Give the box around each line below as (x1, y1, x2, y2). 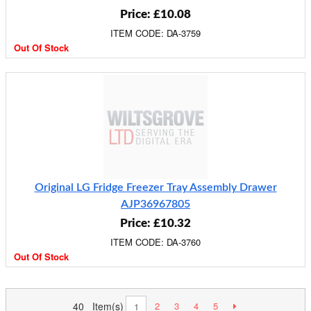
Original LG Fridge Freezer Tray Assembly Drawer (34, 182, 277, 193)
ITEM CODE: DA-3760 (110, 235, 201, 249)
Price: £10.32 (120, 217, 191, 229)
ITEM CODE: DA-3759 (110, 26, 201, 40)
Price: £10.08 (120, 8, 191, 20)
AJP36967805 (121, 199, 190, 210)
